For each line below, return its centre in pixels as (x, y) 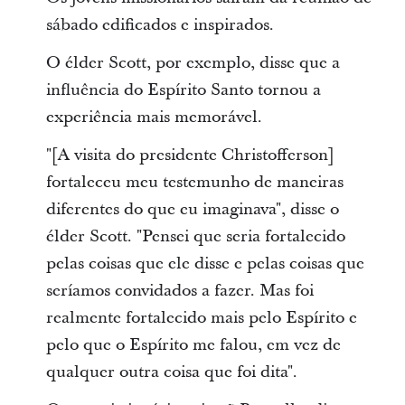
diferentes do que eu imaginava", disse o (192, 210)
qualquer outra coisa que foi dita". (171, 372)
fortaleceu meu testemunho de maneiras (194, 183)
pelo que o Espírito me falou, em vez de (193, 345)
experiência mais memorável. (154, 118)
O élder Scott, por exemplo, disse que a (193, 63)
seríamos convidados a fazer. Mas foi (179, 291)
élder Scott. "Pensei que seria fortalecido (195, 237)
